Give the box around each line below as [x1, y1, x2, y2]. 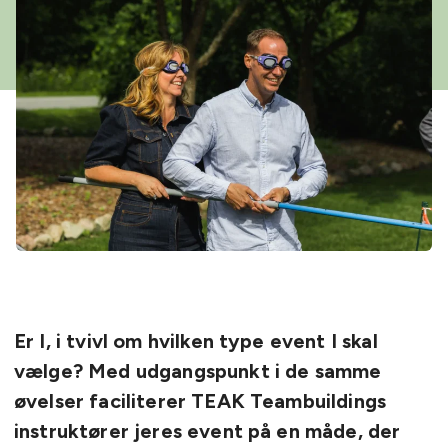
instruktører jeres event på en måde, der [14, 418, 401, 443]
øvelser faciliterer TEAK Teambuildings [14, 388, 387, 413]
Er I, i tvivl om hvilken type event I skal [14, 328, 378, 353]
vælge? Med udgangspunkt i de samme [14, 358, 382, 383]
